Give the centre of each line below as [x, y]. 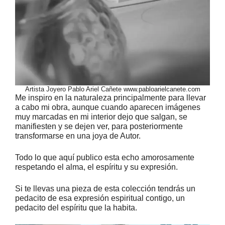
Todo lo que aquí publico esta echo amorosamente [105, 157]
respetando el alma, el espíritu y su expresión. [96, 167]
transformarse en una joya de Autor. [78, 136]
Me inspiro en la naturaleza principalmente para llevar [110, 97]
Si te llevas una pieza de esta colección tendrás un [105, 188]
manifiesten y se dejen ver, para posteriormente [99, 126]
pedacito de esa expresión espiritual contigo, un [100, 198]
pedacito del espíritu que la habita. [76, 207]
